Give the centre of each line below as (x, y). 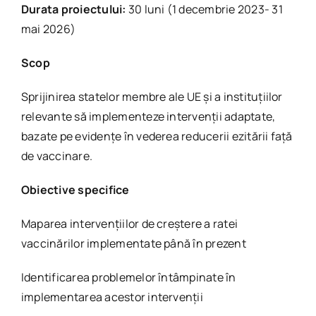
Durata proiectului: (73, 9)
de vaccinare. (57, 156)
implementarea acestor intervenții (112, 297)
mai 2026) (48, 29)
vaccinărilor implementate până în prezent (133, 243)
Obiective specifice (75, 190)
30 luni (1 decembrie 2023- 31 (204, 9)
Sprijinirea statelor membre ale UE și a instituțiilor (152, 97)
